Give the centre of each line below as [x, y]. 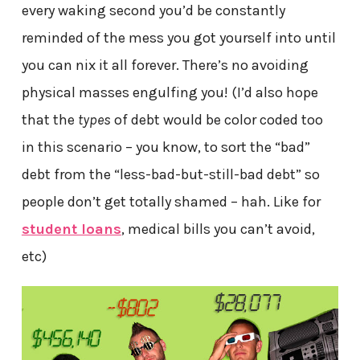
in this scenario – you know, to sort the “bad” [166, 147]
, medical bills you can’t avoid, [218, 229]
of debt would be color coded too [217, 119]
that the [49, 119]
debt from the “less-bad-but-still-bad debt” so [170, 174]
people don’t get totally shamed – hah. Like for [171, 201]
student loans [71, 229]
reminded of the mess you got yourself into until [178, 37]
